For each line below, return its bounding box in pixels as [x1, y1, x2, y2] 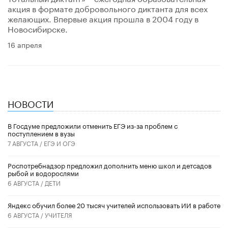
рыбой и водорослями [8, 167, 79, 178]
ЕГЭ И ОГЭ [44, 137, 75, 148]
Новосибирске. [8, 21, 68, 35]
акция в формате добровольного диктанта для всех [8, 1, 208, 14]
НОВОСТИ [8, 95, 53, 110]
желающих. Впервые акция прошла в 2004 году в [8, 11, 198, 24]
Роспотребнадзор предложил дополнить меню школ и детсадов [8, 159, 212, 170]
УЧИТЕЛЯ [45, 209, 72, 219]
